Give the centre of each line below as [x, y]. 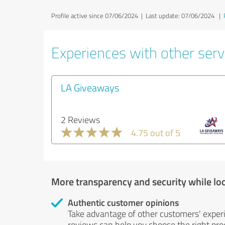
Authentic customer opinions [123, 202]
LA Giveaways [90, 87]
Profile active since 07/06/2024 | [98, 16]
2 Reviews [80, 120]
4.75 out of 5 [156, 133]
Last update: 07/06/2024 [180, 16]
